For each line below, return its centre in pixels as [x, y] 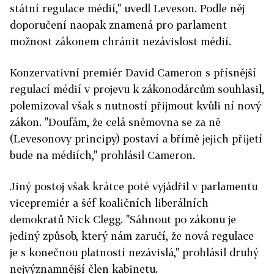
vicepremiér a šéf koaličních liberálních [109, 203]
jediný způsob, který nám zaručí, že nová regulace [132, 236]
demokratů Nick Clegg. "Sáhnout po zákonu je [123, 220]
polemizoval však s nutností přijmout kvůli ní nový [135, 106]
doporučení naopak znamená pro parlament [118, 25]
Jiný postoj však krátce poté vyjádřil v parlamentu [134, 187]
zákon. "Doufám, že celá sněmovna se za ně [115, 122]
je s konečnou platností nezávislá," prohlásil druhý [134, 253]
